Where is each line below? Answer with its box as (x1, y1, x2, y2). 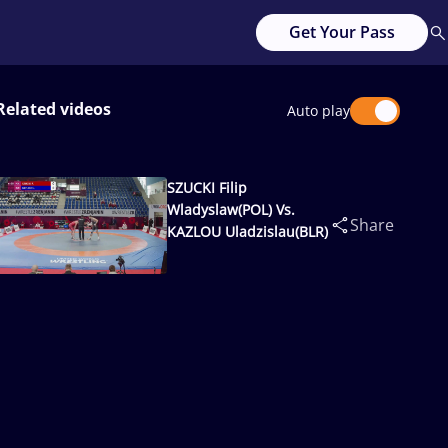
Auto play (287, 101, 350, 120)
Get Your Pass (289, 21, 395, 43)
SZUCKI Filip (167, 178, 248, 197)
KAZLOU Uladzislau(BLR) (167, 222, 329, 241)
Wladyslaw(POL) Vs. (167, 200, 296, 219)
